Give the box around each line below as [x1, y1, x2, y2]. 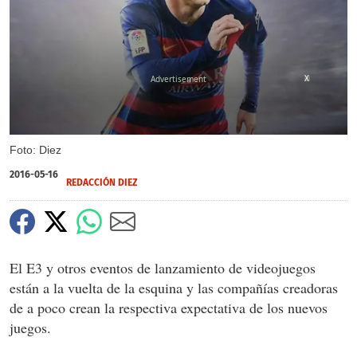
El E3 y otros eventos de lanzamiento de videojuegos [10, 257, 316, 277]
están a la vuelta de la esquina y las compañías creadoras [10, 277, 338, 297]
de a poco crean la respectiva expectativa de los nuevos [10, 297, 328, 317]
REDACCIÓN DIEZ [66, 176, 138, 188]
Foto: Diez [10, 143, 61, 156]
